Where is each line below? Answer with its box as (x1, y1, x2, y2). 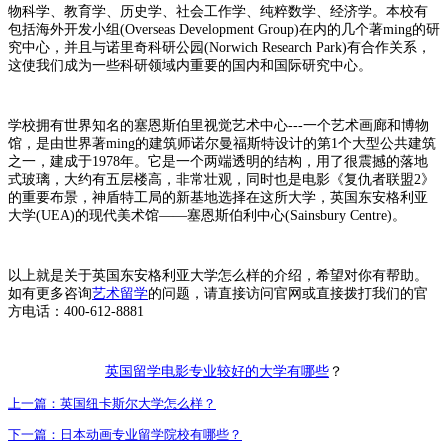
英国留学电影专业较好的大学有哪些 (105, 363, 329, 379)
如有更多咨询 (8, 285, 92, 301)
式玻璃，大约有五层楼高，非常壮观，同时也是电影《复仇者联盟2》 (8, 171, 435, 187)
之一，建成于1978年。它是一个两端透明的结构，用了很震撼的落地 (8, 153, 428, 169)
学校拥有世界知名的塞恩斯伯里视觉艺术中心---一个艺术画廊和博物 (8, 117, 429, 133)
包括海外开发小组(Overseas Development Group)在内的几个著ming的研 (8, 21, 440, 37)
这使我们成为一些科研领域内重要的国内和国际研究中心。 (8, 57, 372, 73)
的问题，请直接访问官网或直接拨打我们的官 (148, 285, 428, 301)
